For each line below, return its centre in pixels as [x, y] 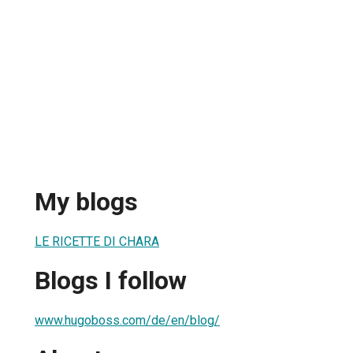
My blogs [86, 202]
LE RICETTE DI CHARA [97, 241]
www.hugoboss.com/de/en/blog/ [127, 320]
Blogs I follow [111, 281]
